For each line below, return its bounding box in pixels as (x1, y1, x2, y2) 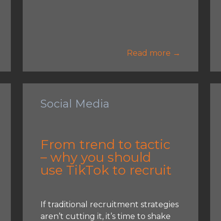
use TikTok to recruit (40, 162, 172, 178)
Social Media (40, 97, 110, 110)
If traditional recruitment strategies (40, 199, 179, 209)
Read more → (126, 48, 181, 58)
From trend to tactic (40, 136, 171, 152)
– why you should (40, 149, 151, 165)
